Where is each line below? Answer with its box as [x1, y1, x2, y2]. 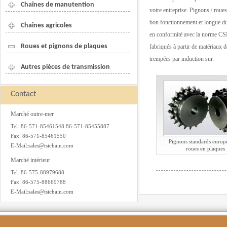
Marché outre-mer [11, 110, 54, 118]
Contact [11, 90, 36, 98]
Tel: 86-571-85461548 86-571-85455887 [11, 123, 109, 129]
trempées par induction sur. [149, 55, 214, 62]
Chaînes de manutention [21, 1, 94, 9]
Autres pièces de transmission [21, 63, 110, 71]
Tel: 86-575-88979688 [11, 169, 64, 175]
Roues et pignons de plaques [21, 43, 107, 50]
